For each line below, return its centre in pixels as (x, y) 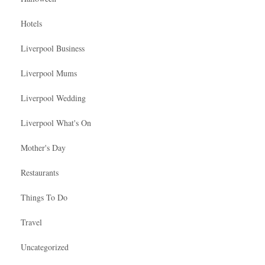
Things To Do (44, 197)
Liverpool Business (53, 48)
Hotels (31, 23)
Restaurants (40, 172)
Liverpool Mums (49, 73)
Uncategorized (45, 247)
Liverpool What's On (56, 122)
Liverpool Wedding (53, 98)
